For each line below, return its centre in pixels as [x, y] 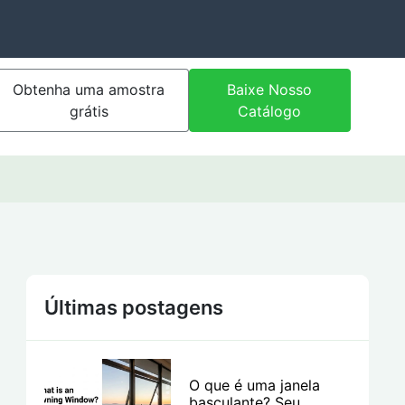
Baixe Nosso [270, 89]
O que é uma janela [254, 385]
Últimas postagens [133, 307]
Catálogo [270, 111]
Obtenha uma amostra [89, 89]
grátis [89, 111]
